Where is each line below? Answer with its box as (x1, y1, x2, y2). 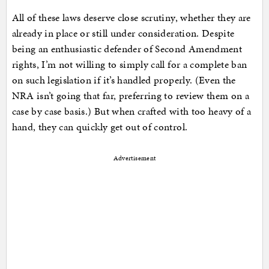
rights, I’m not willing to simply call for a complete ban (11, 56, 247, 71)
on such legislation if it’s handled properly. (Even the (11, 72, 236, 87)
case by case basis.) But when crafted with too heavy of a (11, 103, 252, 118)
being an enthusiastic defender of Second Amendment (11, 41, 243, 56)
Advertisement (113, 153, 156, 163)
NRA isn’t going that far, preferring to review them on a (11, 88, 250, 103)
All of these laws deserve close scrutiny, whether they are (11, 10, 251, 25)
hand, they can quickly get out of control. (11, 119, 188, 134)
